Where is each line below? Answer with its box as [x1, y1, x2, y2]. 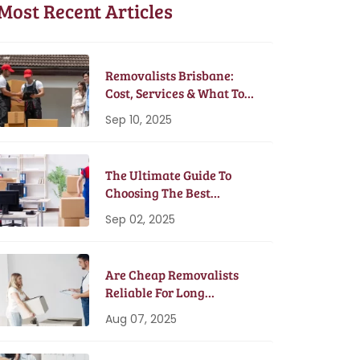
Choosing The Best [104, 184, 211, 201]
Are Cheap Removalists [104, 266, 239, 283]
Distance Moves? [104, 301, 201, 318]
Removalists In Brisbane [104, 202, 245, 219]
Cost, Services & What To [104, 84, 244, 101]
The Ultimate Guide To [104, 166, 231, 183]
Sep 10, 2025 [104, 112, 172, 128]
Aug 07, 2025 [104, 311, 177, 327]
